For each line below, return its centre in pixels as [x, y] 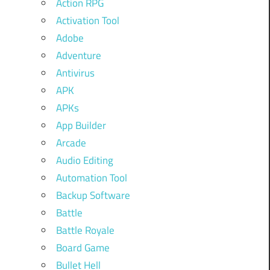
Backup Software [93, 195]
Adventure [78, 55]
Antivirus [75, 73]
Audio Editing [84, 160]
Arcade [71, 143]
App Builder [81, 125]
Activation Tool [87, 20]
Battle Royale [85, 230]
